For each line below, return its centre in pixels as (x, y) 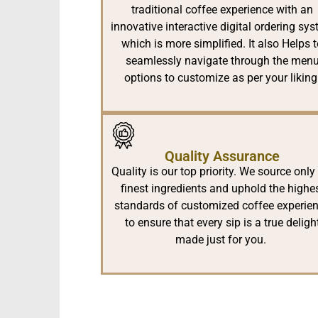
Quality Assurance (222, 157)
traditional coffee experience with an (222, 10)
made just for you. (222, 240)
